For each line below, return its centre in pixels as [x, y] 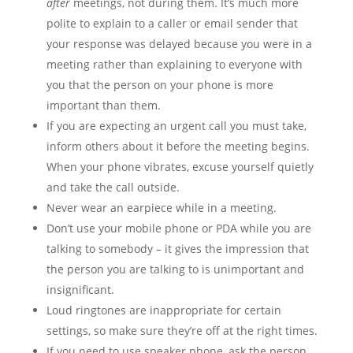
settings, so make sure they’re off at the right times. [182, 331]
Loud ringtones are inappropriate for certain [163, 310]
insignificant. [80, 290]
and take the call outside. [113, 187]
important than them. [103, 105]
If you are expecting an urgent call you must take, [176, 126]
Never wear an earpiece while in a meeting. [161, 208]
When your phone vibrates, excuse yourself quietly [180, 167]
